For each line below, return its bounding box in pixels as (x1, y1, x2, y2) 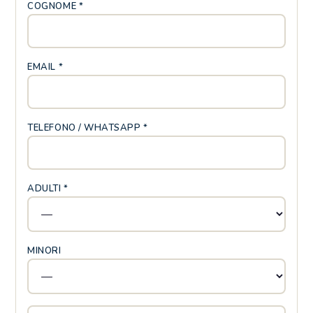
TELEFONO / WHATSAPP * (27, 122, 148, 134)
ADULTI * (27, 182, 68, 195)
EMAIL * (27, 61, 64, 73)
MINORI (27, 245, 61, 257)
